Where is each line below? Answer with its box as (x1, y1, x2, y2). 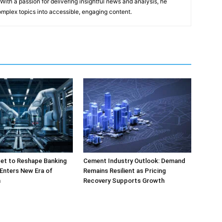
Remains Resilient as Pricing (83, 167, 166, 174)
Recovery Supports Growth (83, 177, 165, 184)
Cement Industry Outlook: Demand (83, 157, 185, 165)
